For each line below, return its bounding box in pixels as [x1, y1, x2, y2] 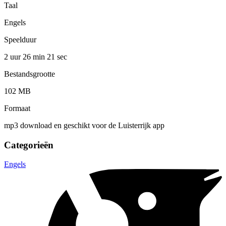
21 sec [47, 52, 67, 61]
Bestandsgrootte [4, 69, 55, 78]
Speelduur [4, 35, 36, 44]
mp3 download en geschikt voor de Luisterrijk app [4, 121, 164, 130]
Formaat [4, 103, 30, 112]
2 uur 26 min [4, 52, 47, 61]
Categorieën [4, 139, 53, 150]
